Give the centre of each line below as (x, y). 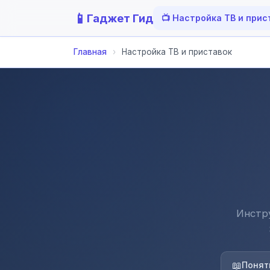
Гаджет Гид (120, 18)
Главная (90, 52)
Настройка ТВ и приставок (177, 52)
